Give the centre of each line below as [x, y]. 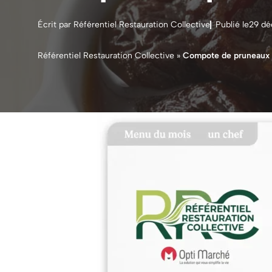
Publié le [232, 25]
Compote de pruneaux [226, 56]
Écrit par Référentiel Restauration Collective [124, 25]
